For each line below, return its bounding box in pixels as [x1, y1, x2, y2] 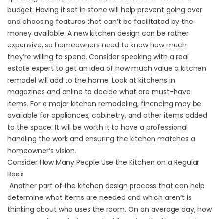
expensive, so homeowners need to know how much [7, 40, 187, 50]
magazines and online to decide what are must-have [7, 87, 191, 97]
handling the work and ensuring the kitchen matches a [7, 134, 195, 144]
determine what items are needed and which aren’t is [7, 193, 192, 202]
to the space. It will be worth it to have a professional [7, 122, 188, 132]
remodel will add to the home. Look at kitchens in [7, 75, 175, 85]
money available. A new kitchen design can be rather [7, 28, 189, 38]
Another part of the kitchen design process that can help [7, 181, 205, 191]
